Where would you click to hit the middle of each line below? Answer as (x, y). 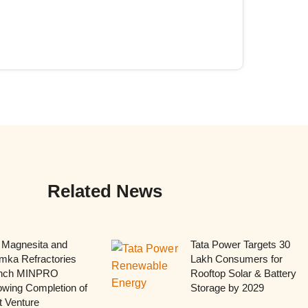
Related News (104, 191)
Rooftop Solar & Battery (243, 273)
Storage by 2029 (227, 287)
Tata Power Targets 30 (240, 244)
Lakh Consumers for (236, 258)
